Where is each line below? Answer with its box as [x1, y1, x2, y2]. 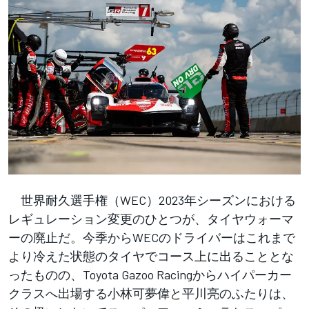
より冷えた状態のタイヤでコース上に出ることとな [8, 248, 294, 263]
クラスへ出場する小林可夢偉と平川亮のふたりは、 [8, 285, 294, 301]
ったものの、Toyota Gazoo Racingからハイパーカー [8, 266, 292, 282]
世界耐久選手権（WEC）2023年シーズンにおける [8, 192, 296, 208]
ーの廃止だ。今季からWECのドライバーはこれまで [8, 229, 295, 245]
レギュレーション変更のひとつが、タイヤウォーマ [8, 210, 294, 226]
